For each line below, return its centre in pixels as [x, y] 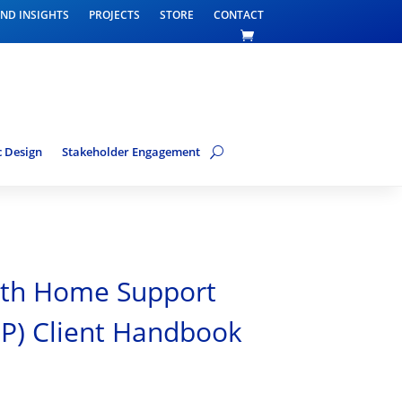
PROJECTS [114, 15]
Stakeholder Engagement [131, 152]
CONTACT [238, 15]
